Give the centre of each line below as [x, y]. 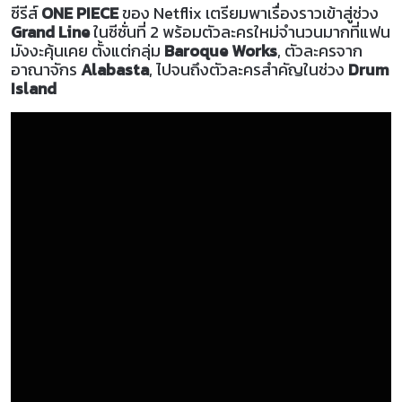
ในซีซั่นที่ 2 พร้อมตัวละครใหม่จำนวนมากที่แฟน [240, 32]
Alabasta [115, 70]
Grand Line [50, 32]
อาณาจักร [46, 70]
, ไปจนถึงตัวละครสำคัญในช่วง [249, 70]
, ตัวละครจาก [320, 51]
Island [34, 89]
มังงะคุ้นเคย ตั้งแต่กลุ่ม [87, 51]
